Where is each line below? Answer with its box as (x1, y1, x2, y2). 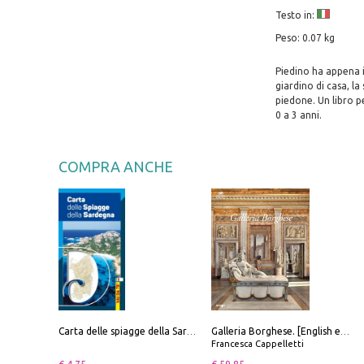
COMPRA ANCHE (58, 158, 173, 175)
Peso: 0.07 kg (275, 32, 335, 44)
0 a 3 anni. (275, 110, 322, 121)
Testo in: (275, 10, 317, 21)
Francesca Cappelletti (211, 338, 304, 349)
